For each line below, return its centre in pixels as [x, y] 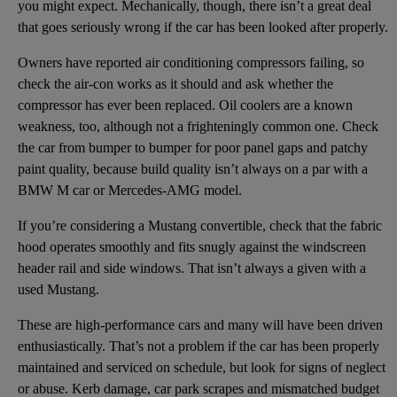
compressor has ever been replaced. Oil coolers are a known [185, 105]
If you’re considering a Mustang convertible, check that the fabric [200, 225]
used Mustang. [58, 289]
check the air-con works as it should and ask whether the [175, 83]
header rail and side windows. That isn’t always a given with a [192, 268]
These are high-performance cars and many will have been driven [200, 324]
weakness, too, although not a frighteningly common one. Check [198, 126]
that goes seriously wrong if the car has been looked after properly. [203, 27]
